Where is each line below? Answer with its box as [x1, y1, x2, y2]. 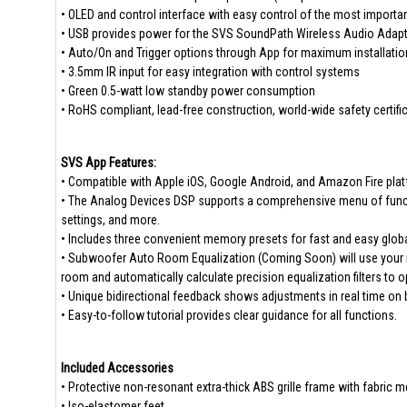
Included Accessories [60, 361, 174, 375]
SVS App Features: [60, 155, 156, 170]
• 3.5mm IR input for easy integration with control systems [60, 65, 360, 79]
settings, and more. [60, 213, 160, 227]
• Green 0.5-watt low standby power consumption [60, 84, 315, 98]
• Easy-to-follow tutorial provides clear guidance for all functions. [60, 308, 397, 323]
